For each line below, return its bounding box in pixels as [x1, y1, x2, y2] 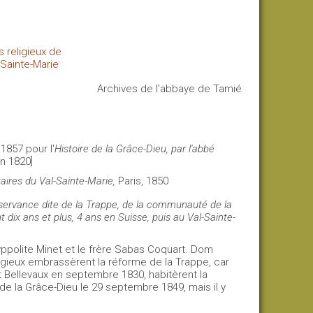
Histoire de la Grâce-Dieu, [54, 143, 169, 155]
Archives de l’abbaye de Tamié [97, 82, 242, 95]
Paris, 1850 [115, 175, 169, 187]
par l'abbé [168, 143, 215, 155]
